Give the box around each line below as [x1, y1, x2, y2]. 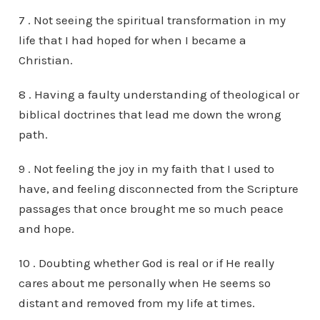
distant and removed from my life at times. [18, 296, 255, 310]
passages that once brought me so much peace [18, 201, 284, 216]
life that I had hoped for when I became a [18, 33, 246, 47]
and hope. [18, 221, 74, 236]
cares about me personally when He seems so [18, 276, 271, 290]
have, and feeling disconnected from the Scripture [18, 181, 299, 196]
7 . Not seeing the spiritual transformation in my [18, 13, 286, 27]
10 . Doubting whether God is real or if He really [18, 256, 274, 270]
